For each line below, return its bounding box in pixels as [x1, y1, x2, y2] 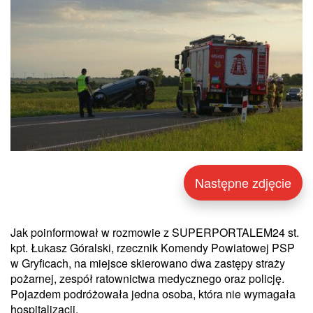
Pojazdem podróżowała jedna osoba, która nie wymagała [10, 285, 296, 302]
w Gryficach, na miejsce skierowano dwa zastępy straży [10, 254, 285, 271]
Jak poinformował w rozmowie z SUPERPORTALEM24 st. [10, 224, 299, 240]
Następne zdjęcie [195, 173, 291, 191]
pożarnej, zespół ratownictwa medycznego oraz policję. [10, 270, 284, 286]
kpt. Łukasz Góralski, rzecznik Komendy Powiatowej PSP [10, 239, 295, 256]
